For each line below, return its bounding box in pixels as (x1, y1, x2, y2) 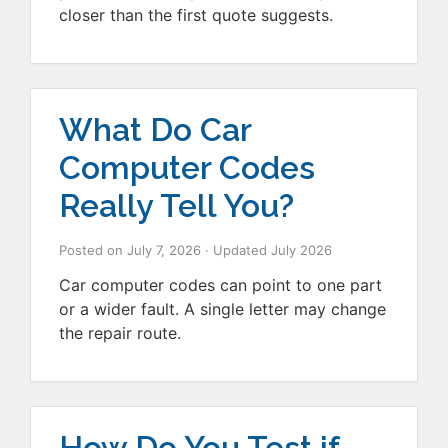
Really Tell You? (59, 186, 294, 224)
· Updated (205, 241, 271, 258)
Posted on (59, 241, 127, 258)
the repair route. (59, 322, 181, 343)
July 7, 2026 (127, 241, 201, 258)
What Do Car (59, 110, 251, 148)
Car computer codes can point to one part (59, 274, 382, 295)
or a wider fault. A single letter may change (59, 298, 386, 319)
